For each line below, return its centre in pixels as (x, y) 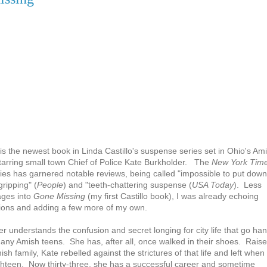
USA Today (213, 185)
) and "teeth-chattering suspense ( (128, 185)
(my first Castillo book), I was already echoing (173, 196)
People (50, 185)
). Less (248, 185)
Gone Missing (60, 196)
